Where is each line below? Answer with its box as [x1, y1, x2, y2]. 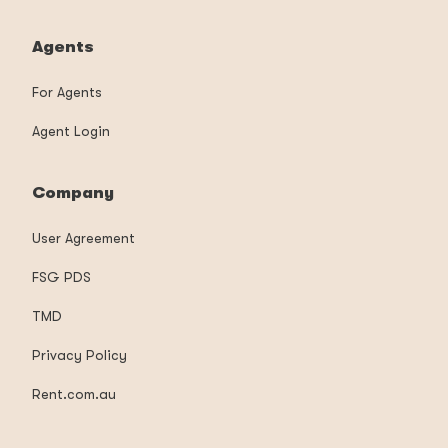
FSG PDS [32, 268, 91, 285]
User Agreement [32, 229, 135, 246]
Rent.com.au [32, 385, 116, 402]
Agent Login [32, 122, 110, 139]
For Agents [32, 83, 102, 100]
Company [32, 183, 114, 202]
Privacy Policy [32, 346, 127, 363]
